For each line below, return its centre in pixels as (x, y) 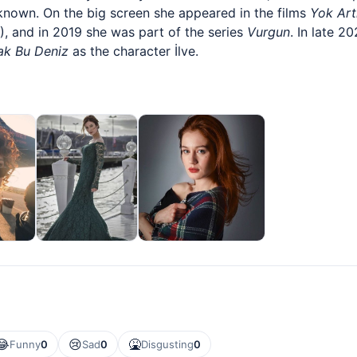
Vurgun (269, 32)
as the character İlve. (133, 51)
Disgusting (167, 344)
